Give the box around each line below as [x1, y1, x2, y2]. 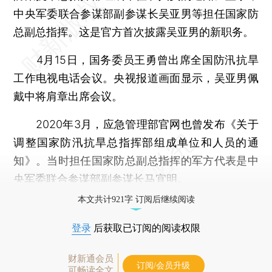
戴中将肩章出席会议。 [13, 89, 123, 103]
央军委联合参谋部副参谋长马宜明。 [13, 172, 189, 185]
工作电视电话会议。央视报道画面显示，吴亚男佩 [13, 71, 259, 84]
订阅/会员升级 [137, 260, 190, 270]
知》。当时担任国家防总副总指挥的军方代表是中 [13, 154, 259, 167]
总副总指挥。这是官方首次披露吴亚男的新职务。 [13, 25, 254, 38]
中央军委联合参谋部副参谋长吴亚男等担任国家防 [13, 7, 259, 20]
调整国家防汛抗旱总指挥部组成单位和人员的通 [13, 135, 259, 149]
